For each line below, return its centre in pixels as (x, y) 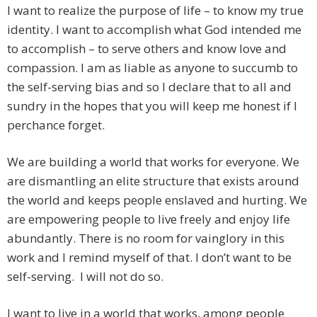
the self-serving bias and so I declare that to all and (149, 87)
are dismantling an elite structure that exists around (153, 181)
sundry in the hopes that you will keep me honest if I (152, 106)
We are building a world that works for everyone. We (153, 162)
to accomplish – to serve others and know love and (147, 49)
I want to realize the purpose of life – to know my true (155, 11)
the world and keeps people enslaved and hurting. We (157, 200)
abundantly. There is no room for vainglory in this (146, 238)
